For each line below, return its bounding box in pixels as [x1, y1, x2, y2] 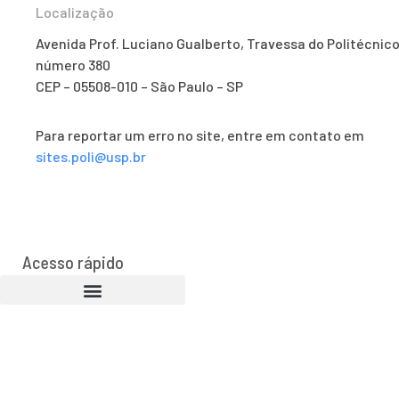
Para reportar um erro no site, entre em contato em [36, 126, 364, 144]
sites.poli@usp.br [36, 148, 146, 166]
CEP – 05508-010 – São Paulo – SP [36, 77, 243, 95]
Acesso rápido [22, 251, 124, 273]
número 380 [36, 56, 110, 74]
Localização [36, 4, 114, 21]
